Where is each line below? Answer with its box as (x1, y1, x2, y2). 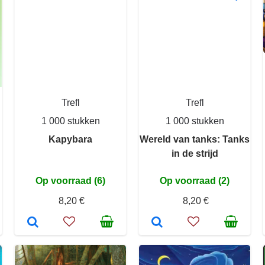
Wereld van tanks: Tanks (140, 134, 250, 144)
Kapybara (49, 134, 92, 144)
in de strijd (171, 148, 218, 159)
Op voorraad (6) (35, 176, 105, 186)
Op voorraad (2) (160, 176, 230, 186)
